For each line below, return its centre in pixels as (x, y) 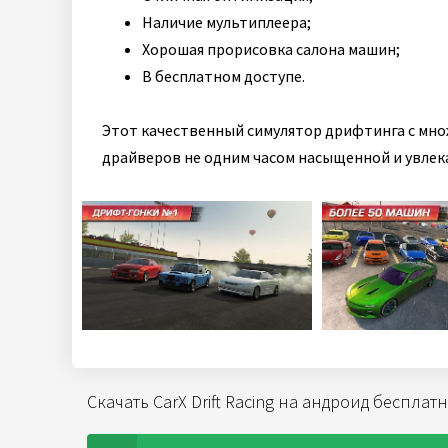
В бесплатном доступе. (223, 76)
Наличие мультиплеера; (226, 22)
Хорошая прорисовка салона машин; (271, 49)
